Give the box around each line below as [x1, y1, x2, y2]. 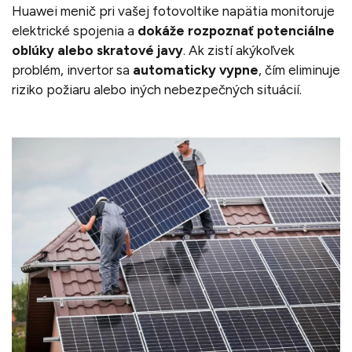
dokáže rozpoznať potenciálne [137, 22, 335, 38]
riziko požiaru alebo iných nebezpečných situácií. [12, 81, 302, 97]
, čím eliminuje [258, 61, 340, 78]
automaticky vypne [133, 61, 258, 78]
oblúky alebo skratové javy [12, 42, 183, 58]
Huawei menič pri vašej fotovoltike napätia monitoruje [12, 2, 335, 19]
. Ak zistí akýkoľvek [183, 42, 295, 58]
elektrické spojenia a [12, 22, 137, 38]
